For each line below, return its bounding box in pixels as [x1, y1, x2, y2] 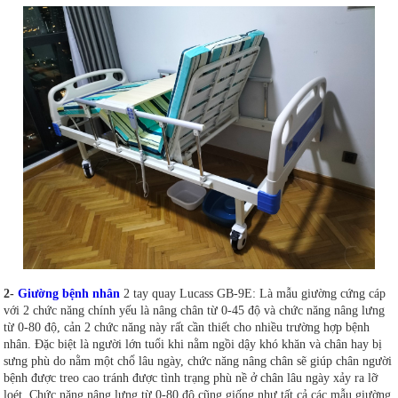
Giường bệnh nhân [18, 287, 121, 301]
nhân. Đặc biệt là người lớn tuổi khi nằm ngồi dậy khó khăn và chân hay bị [4, 338, 383, 352]
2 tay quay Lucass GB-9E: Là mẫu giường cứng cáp [120, 287, 386, 301]
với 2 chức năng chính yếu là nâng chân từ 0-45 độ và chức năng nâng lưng [4, 304, 386, 318]
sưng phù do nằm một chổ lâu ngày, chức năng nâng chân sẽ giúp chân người [4, 354, 393, 369]
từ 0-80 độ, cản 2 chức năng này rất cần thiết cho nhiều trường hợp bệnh [4, 321, 370, 335]
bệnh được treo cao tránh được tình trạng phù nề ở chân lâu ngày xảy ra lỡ [4, 371, 378, 386]
